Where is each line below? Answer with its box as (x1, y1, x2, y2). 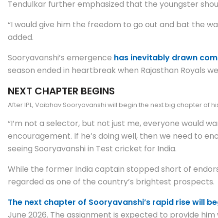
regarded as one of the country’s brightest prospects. (8, 176, 215, 187)
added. (8, 31, 34, 43)
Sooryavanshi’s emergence (8, 52, 114, 63)
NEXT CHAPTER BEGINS (8, 84, 115, 98)
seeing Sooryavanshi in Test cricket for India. (8, 143, 177, 154)
